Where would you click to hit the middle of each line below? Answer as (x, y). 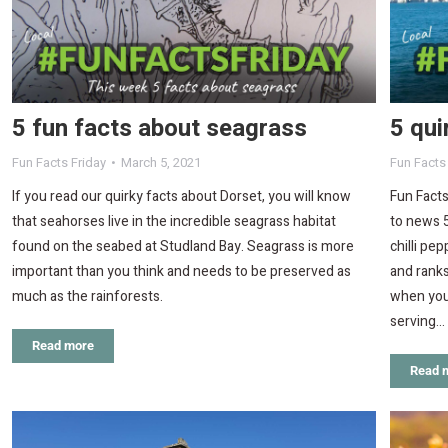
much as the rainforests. (87, 296)
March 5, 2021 (161, 162)
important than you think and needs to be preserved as (181, 271)
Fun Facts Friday (59, 162)
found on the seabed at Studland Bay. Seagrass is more (183, 246)
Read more (63, 345)
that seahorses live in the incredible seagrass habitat (174, 221)
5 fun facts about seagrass (159, 128)
